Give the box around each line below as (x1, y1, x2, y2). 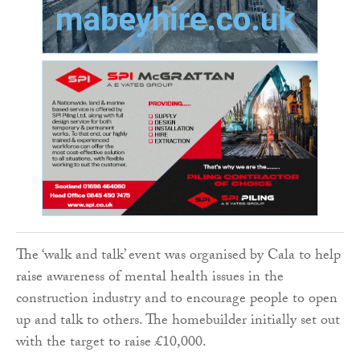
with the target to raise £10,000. (16, 331, 207, 357)
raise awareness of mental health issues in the (16, 266, 284, 292)
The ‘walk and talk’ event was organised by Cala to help (16, 244, 341, 270)
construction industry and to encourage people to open (16, 288, 337, 313)
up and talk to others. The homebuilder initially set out (16, 309, 340, 335)
